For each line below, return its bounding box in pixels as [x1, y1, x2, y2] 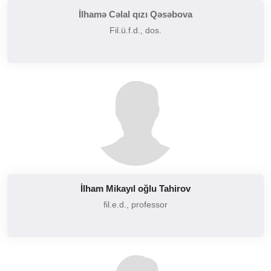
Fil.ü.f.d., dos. [109, 25, 162, 36]
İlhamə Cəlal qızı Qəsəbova [79, 9, 192, 20]
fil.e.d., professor [103, 200, 168, 210]
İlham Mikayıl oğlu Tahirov [80, 183, 191, 194]
